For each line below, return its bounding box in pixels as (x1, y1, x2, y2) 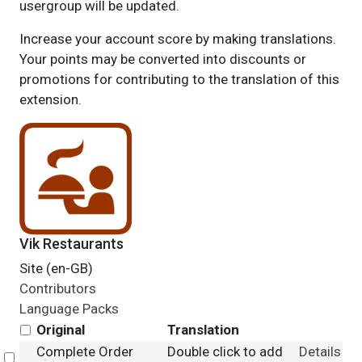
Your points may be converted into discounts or (19, 51, 306, 67)
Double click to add (166, 343, 283, 360)
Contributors (19, 280, 96, 297)
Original (36, 322, 85, 338)
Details (298, 343, 341, 360)
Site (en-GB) (19, 260, 93, 276)
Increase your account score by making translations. (19, 31, 336, 47)
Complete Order (36, 343, 133, 360)
